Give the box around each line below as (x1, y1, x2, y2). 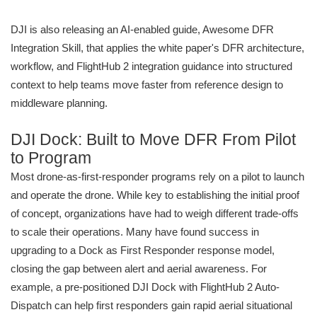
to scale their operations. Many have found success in (11, 226, 259, 238)
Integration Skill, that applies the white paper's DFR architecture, (11, 42, 304, 54)
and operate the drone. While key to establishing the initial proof (11, 189, 299, 202)
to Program (11, 149, 91, 168)
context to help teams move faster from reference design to (11, 79, 283, 91)
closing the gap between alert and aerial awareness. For (11, 263, 267, 275)
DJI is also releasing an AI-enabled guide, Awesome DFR (11, 23, 274, 36)
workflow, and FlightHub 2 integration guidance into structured (11, 60, 292, 73)
